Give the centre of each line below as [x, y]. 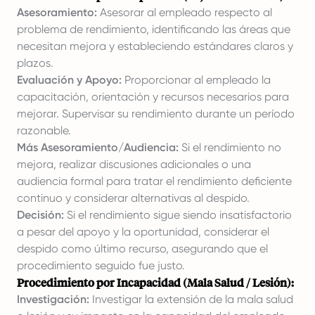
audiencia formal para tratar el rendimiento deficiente [154, 181]
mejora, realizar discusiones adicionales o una [134, 164]
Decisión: [40, 215]
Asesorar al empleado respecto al [185, 12]
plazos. [35, 63]
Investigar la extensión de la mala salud [191, 299]
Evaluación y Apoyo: [69, 80]
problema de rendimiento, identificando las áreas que [154, 29]
